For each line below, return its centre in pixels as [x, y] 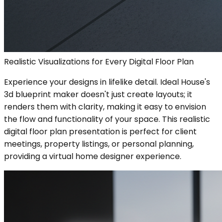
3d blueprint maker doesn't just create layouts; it [98, 94]
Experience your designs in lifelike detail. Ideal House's [107, 82]
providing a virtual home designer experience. [93, 156]
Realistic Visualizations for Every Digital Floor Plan [99, 61]
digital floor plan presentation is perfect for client [100, 131]
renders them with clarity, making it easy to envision [105, 107]
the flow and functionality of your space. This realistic [107, 119]
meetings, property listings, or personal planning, [99, 144]
